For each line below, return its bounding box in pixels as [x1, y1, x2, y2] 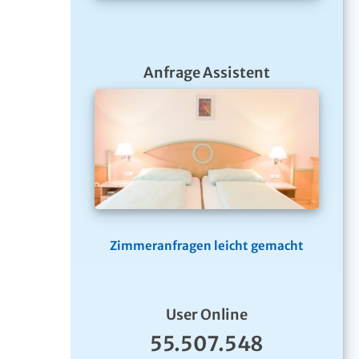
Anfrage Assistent [143, 63, 270, 83]
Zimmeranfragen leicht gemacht [110, 237, 304, 253]
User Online [166, 305, 248, 324]
